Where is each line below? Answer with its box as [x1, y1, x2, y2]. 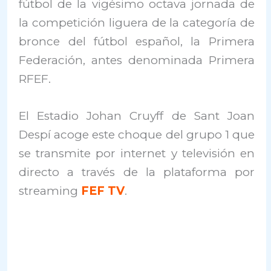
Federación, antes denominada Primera [19, 53, 255, 67]
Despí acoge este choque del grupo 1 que [19, 128, 255, 142]
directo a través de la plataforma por [19, 165, 255, 180]
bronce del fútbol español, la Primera [19, 34, 255, 48]
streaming [19, 184, 82, 198]
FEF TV [81, 184, 125, 198]
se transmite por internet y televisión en [19, 146, 255, 161]
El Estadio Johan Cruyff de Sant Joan [19, 109, 255, 123]
